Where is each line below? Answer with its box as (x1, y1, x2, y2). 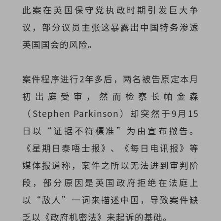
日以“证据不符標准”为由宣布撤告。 (22, 124, 199, 137)
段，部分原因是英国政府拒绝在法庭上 (22, 176, 199, 189)
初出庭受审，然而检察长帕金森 (22, 90, 199, 103)
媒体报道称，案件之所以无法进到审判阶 (22, 159, 199, 172)
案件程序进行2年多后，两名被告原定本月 (22, 73, 199, 85)
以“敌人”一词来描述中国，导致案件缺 (22, 193, 199, 206)
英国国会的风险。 (22, 38, 97, 51)
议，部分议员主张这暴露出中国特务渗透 (22, 21, 199, 34)
